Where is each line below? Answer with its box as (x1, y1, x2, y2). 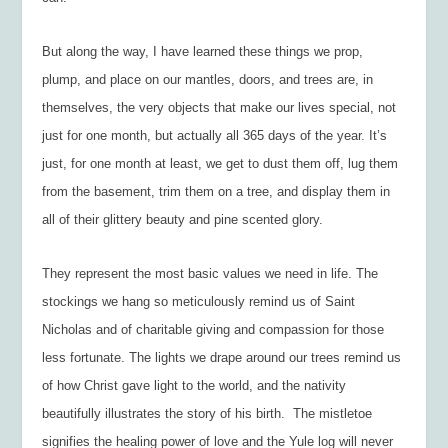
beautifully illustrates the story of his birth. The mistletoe (42, 405, 373, 421)
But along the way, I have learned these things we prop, (42, 43, 364, 59)
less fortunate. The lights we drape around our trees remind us (42, 349, 402, 365)
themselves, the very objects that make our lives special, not (42, 99, 397, 115)
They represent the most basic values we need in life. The (42, 265, 379, 281)
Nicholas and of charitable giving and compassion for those (42, 321, 385, 337)
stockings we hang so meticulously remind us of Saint (42, 293, 356, 309)
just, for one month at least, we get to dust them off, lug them (42, 155, 399, 171)
